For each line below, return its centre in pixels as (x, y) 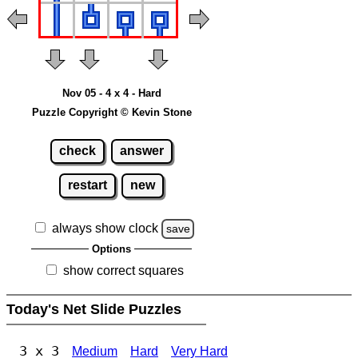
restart (87, 185)
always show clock (105, 229)
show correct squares (123, 271)
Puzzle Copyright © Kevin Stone (111, 112)
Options (111, 249)
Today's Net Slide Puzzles (96, 310)
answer (141, 151)
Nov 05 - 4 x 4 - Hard (111, 93)
